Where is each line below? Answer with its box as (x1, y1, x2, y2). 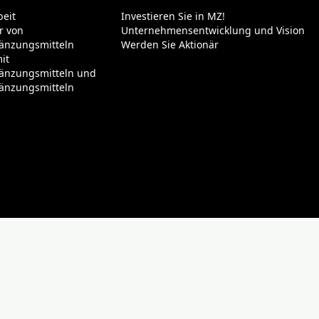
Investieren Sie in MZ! (121, 11, 226, 21)
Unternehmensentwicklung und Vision (121, 26, 305, 36)
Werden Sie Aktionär (121, 40, 219, 50)
